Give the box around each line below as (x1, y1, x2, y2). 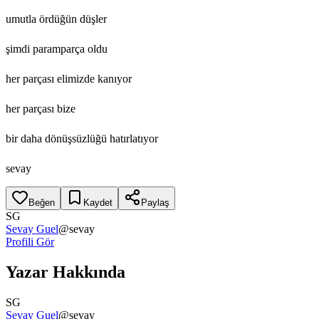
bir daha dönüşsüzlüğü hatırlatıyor (6, 132, 158, 145)
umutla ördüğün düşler (6, 12, 107, 25)
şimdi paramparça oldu (6, 42, 108, 55)
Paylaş (141, 197, 169, 208)
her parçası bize (6, 102, 75, 115)
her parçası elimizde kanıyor (6, 72, 132, 85)
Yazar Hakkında (6, 262, 125, 281)
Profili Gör (6, 235, 54, 248)
